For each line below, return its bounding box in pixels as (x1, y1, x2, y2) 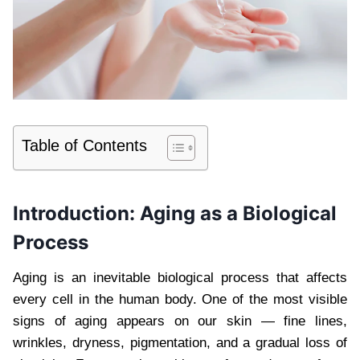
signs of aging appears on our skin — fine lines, (13, 313, 347, 329)
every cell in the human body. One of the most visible (13, 291, 347, 307)
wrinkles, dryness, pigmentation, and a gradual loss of (13, 334, 347, 350)
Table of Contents (22, 136, 147, 154)
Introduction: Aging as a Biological (13, 201, 337, 225)
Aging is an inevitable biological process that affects (13, 269, 347, 285)
